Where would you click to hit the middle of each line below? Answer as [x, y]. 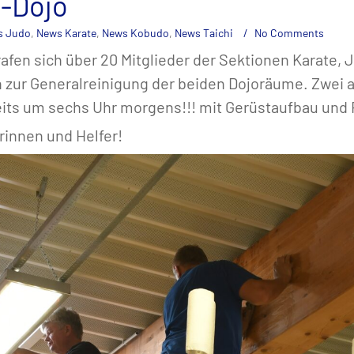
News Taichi [204, 32]
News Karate [66, 32]
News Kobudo [136, 32]
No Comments [289, 32]
